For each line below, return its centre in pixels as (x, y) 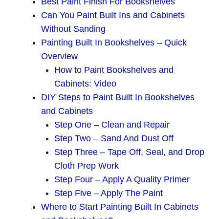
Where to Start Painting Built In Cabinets (120, 207)
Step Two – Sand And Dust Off (114, 139)
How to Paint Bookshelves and (114, 70)
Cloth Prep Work (87, 166)
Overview (59, 56)
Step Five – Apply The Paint (109, 193)
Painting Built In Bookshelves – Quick (114, 43)
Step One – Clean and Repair (112, 125)
